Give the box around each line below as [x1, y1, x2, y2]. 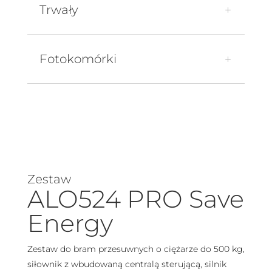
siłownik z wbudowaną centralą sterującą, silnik [27, 258, 226, 270]
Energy [27, 208, 113, 238]
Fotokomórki [39, 52, 117, 67]
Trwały [39, 2, 78, 18]
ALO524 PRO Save [27, 183, 244, 214]
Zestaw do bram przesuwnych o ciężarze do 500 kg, [27, 243, 245, 254]
